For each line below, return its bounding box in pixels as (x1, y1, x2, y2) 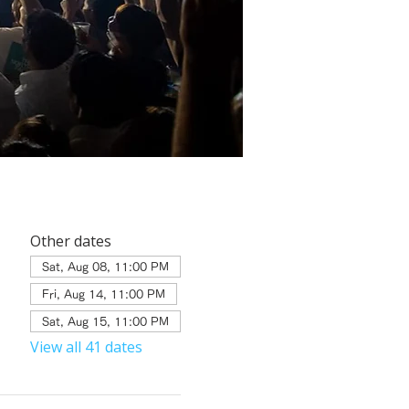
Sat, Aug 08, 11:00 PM (41, 260, 169, 272)
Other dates (29, 230, 111, 251)
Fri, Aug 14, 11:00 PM (41, 288, 165, 299)
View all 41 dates (29, 336, 142, 357)
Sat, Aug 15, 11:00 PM (41, 315, 169, 327)
